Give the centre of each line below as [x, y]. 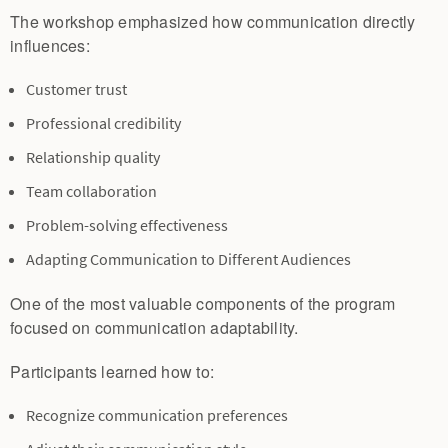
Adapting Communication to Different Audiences [188, 260]
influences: [50, 46]
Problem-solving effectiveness [127, 226]
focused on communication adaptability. [154, 328]
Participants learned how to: [112, 372]
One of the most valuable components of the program [203, 304]
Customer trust [76, 90]
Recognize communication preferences [157, 416]
